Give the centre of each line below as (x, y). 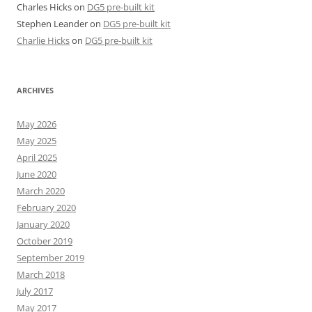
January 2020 (43, 225)
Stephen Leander (52, 24)
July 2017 (35, 291)
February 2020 (46, 208)
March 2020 (41, 191)
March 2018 (41, 275)
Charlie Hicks (43, 41)
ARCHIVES (35, 91)
